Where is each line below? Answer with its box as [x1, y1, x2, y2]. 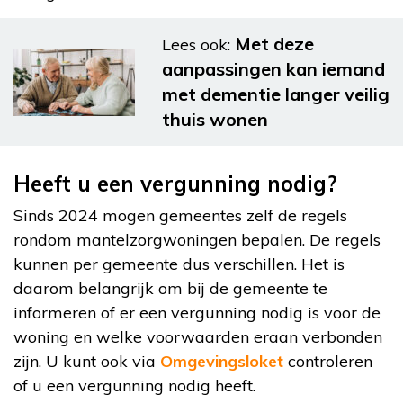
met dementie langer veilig [162, 83, 390, 106]
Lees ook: [162, 34, 230, 56]
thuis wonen [162, 108, 268, 131]
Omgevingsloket [160, 351, 283, 372]
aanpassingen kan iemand [162, 58, 385, 81]
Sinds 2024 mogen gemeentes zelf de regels [13, 205, 347, 227]
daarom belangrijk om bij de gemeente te [13, 278, 327, 300]
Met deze [235, 32, 314, 56]
